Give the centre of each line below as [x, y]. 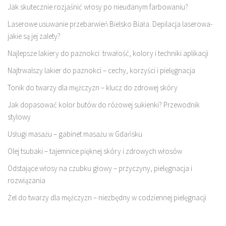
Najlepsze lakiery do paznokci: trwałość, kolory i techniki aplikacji [108, 53]
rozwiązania [26, 181]
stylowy [19, 117]
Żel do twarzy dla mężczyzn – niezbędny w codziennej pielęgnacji [107, 198]
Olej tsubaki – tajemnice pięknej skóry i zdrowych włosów [95, 151]
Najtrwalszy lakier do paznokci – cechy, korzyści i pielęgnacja [101, 71]
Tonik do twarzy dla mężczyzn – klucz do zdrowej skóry [93, 88]
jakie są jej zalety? [34, 36]
